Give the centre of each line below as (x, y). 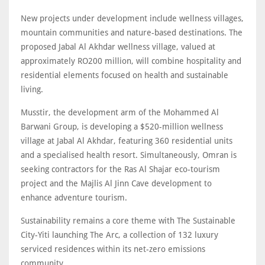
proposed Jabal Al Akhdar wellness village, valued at (118, 47)
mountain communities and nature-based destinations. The (132, 33)
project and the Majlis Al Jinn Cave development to (116, 184)
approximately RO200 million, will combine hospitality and (131, 61)
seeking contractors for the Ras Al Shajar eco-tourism (120, 169)
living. (32, 90)
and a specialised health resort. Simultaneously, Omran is (129, 155)
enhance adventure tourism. (75, 198)
